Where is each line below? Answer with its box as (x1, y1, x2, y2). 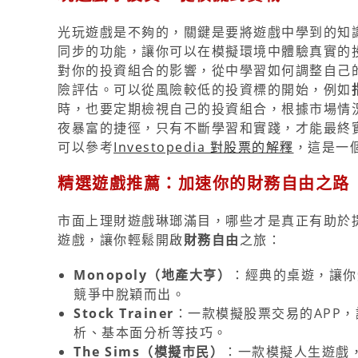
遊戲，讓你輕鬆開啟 (58, 231, 184, 249)
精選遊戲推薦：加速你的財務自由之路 (58, 173, 350, 194)
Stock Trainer (74, 304, 174, 322)
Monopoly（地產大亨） (74, 266, 231, 284)
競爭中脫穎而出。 (74, 285, 185, 303)
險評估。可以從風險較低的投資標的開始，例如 (58, 81, 352, 98)
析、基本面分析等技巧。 (74, 324, 228, 341)
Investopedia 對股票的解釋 (113, 138, 294, 156)
